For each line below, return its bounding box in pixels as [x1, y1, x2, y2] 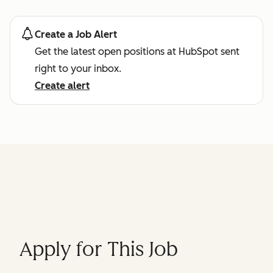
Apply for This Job [19, 237, 178, 261]
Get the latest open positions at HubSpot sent [35, 46, 239, 58]
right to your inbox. [35, 63, 121, 75]
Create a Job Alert [35, 29, 117, 41]
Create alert [35, 80, 90, 92]
